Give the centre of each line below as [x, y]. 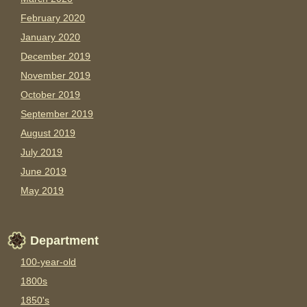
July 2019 [42, 152]
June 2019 [44, 172]
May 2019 [42, 191]
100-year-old [49, 262]
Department [65, 241]
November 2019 [56, 76]
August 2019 [48, 133]
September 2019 [57, 114]
